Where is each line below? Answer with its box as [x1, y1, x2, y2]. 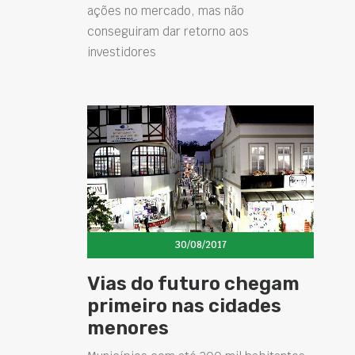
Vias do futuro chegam [87, 272, 300, 295]
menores [87, 316, 169, 339]
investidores [87, 44, 156, 59]
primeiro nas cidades [87, 294, 281, 317]
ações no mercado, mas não [87, 3, 244, 18]
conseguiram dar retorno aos [87, 24, 249, 39]
